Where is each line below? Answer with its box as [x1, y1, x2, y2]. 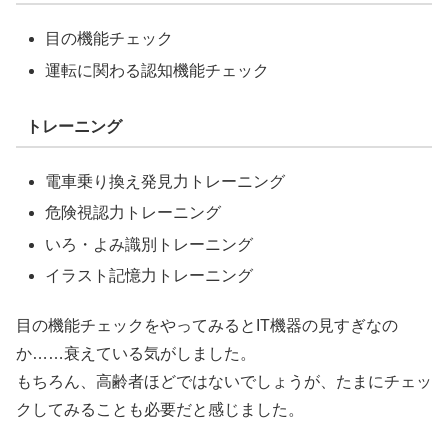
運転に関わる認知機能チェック [45, 61, 270, 79]
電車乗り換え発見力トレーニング [45, 173, 286, 191]
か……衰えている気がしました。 [16, 345, 256, 363]
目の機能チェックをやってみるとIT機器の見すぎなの [16, 317, 398, 335]
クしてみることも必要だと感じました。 [16, 401, 304, 419]
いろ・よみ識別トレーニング [45, 235, 254, 253]
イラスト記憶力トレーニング [45, 266, 254, 284]
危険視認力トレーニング [45, 204, 222, 222]
